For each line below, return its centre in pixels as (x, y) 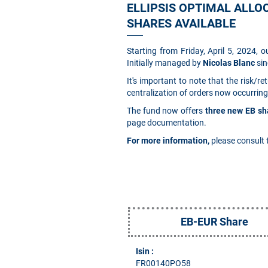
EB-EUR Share (215, 222)
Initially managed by (165, 63)
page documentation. (167, 123)
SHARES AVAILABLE (181, 23)
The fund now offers (166, 111)
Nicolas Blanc (229, 63)
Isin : (147, 251)
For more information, (168, 141)
